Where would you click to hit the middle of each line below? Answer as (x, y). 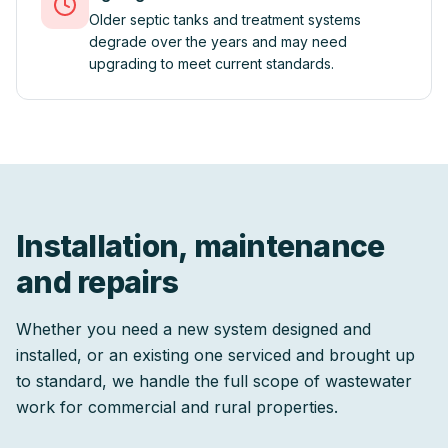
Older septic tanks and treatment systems (225, 19)
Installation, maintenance (200, 246)
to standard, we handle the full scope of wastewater (214, 381)
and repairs (97, 282)
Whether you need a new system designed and (193, 329)
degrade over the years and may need (218, 41)
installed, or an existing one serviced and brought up (215, 355)
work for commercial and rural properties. (177, 407)
